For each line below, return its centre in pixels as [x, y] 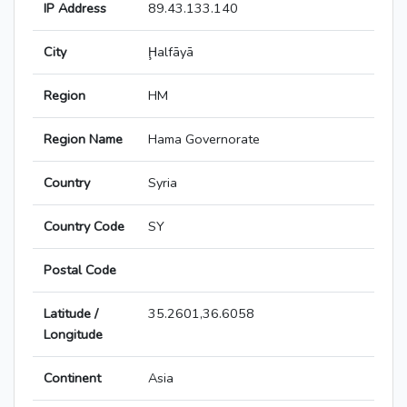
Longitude [73, 335]
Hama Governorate [204, 139]
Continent [72, 378]
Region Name [83, 139]
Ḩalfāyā [171, 52]
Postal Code [80, 270]
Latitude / [71, 314]
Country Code [84, 227]
